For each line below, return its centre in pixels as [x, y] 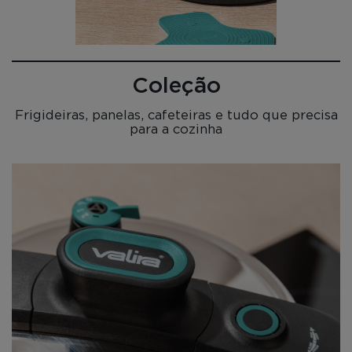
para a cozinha [176, 128]
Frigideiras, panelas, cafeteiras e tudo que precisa [176, 114]
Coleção [176, 86]
